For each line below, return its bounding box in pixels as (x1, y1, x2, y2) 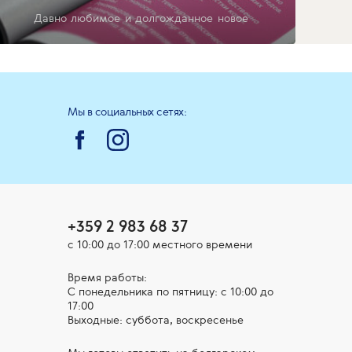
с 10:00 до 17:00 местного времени (68, 236, 252, 251)
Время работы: (68, 269, 147, 284)
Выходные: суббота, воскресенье (68, 312, 244, 327)
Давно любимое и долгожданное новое (33, 10, 249, 25)
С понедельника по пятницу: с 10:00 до (68, 284, 273, 299)
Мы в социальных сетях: (68, 104, 186, 119)
